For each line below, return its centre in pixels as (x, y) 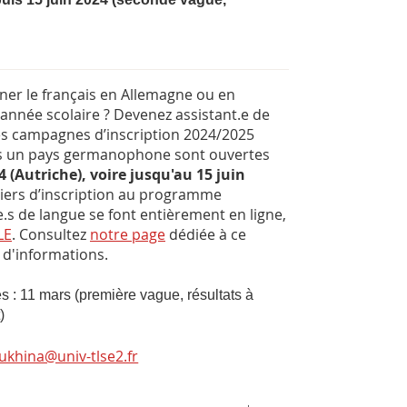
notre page (128, 235)
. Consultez (51, 235)
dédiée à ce (206, 235)
